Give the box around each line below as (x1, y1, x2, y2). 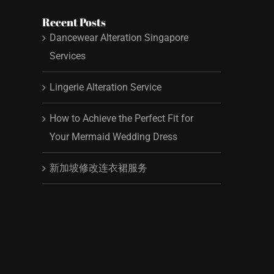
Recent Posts (42, 14, 106, 29)
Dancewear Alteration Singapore (49, 32, 188, 44)
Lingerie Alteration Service (49, 81, 161, 94)
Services (49, 50, 86, 62)
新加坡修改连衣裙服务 (49, 162, 147, 174)
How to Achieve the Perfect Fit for (49, 113, 193, 125)
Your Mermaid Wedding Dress (49, 131, 177, 143)
